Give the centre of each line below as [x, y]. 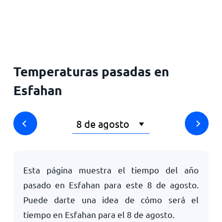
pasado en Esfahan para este [85, 185]
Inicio [22, 16]
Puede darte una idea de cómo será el [111, 199]
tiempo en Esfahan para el [75, 214]
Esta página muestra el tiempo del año [111, 170]
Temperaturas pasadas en [91, 71]
